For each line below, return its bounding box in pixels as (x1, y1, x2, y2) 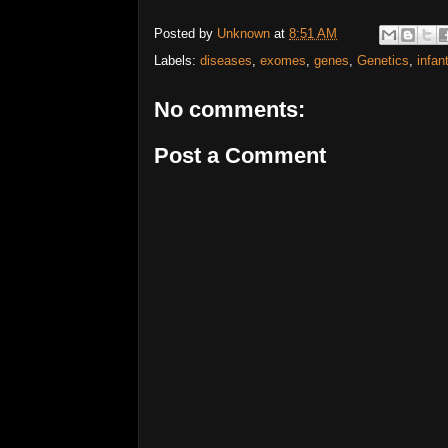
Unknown (217, 26, 270, 42)
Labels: (154, 53, 200, 68)
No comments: (154, 97, 305, 122)
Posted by (154, 26, 217, 42)
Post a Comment (154, 142, 326, 168)
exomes (260, 53, 306, 68)
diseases (200, 53, 252, 68)
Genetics (357, 53, 409, 68)
